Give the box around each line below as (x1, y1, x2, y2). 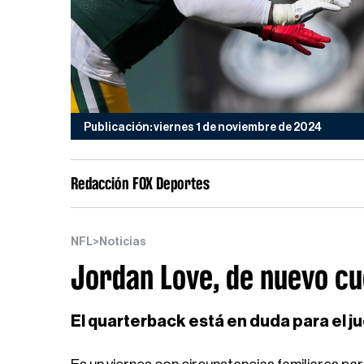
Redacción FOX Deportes (71, 174, 210, 193)
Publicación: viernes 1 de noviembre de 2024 (84, 122, 322, 133)
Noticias (99, 236, 146, 248)
